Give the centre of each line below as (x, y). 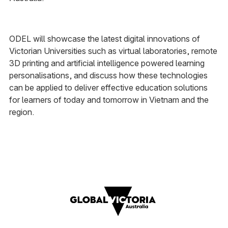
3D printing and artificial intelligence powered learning (107, 63)
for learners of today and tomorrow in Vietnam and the (109, 100)
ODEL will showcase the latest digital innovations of (104, 39)
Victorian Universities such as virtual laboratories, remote (113, 51)
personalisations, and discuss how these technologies (108, 75)
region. (22, 112)
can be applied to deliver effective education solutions (108, 88)
